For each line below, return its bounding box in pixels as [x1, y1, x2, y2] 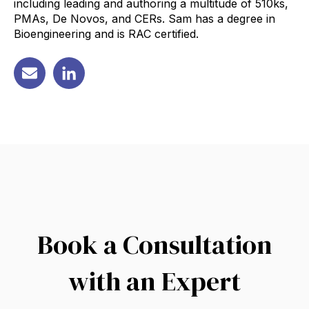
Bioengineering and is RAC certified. [14, 27, 199, 41]
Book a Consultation [37, 226, 272, 263]
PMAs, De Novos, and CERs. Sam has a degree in [14, 12, 275, 26]
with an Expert [68, 263, 241, 299]
